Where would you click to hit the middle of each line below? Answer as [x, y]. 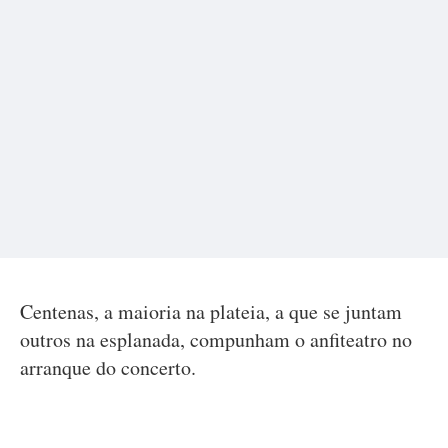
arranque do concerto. [108, 367]
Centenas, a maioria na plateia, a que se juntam [211, 311]
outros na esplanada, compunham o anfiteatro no [216, 339]
